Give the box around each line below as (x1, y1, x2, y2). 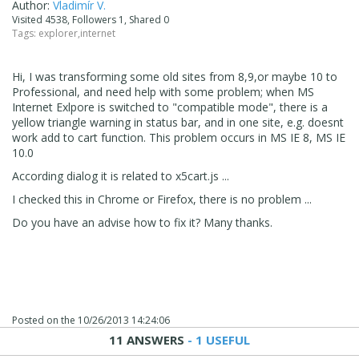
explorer (38, 26, 78, 40)
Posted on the (12, 313, 78, 327)
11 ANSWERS (109, 331, 184, 348)
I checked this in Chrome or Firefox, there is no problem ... (12, 191, 312, 207)
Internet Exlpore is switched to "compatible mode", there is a (12, 99, 328, 115)
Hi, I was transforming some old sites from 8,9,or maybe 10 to (12, 68, 337, 84)
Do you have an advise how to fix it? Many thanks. (12, 214, 272, 230)
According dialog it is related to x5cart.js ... (12, 167, 229, 184)
